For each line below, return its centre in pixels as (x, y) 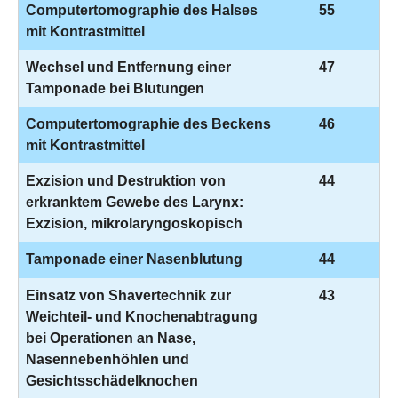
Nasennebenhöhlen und (107, 359)
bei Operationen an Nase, (111, 338)
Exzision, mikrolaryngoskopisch (134, 223)
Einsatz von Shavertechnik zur (128, 295)
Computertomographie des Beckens (148, 124)
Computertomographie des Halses (142, 10)
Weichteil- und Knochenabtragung (142, 317)
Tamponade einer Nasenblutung (134, 259)
